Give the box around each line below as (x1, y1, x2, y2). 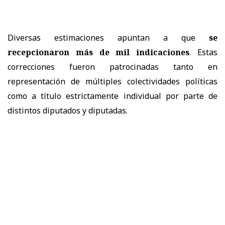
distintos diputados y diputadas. (8, 104, 128, 116)
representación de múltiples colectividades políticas (8, 75, 217, 87)
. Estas (189, 46, 218, 58)
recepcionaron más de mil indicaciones (8, 46, 190, 58)
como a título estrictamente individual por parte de (8, 90, 217, 101)
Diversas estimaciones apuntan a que (8, 32, 209, 43)
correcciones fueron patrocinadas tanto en (8, 61, 217, 72)
